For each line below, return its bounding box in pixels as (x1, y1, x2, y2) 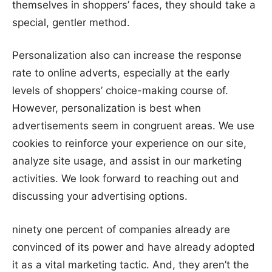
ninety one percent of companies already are (12, 223, 230, 236)
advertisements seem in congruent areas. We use (12, 120, 254, 132)
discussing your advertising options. (12, 190, 188, 203)
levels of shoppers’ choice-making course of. (12, 84, 228, 97)
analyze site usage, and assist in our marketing (12, 155, 242, 168)
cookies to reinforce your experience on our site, (12, 137, 246, 150)
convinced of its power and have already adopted (12, 240, 255, 253)
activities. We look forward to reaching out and (12, 172, 239, 185)
